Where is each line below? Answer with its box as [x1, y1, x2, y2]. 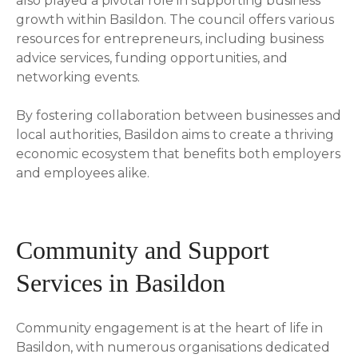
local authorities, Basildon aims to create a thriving [16, 126, 334, 142]
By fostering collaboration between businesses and [16, 107, 341, 123]
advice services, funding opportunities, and [16, 50, 288, 66]
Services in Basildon [16, 268, 225, 297]
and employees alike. [16, 165, 149, 181]
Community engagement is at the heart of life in [16, 320, 323, 336]
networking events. [16, 69, 140, 85]
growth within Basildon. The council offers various [16, 11, 334, 27]
